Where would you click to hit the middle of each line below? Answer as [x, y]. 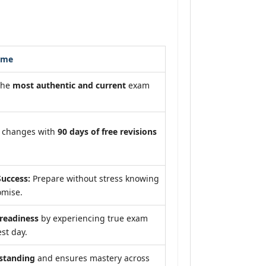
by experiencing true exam [93, 218]
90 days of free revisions [107, 132]
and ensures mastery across [92, 258]
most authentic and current [69, 85]
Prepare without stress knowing [95, 178]
